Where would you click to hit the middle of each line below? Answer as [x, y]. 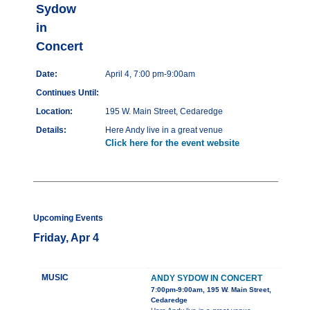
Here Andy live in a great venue [164, 130]
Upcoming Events [68, 218]
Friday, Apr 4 [66, 238]
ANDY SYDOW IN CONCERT [207, 279]
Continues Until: [67, 93]
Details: [51, 130]
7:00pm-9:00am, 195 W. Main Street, [211, 290]
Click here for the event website [172, 143]
